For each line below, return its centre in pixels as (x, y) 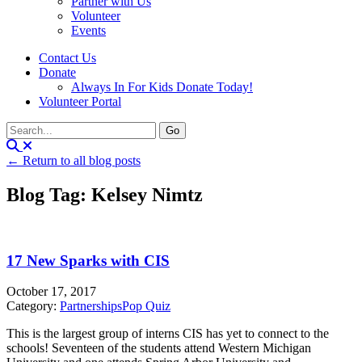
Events (88, 30)
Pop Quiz (146, 306)
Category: (33, 306)
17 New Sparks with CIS (88, 260)
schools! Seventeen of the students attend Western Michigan (159, 348)
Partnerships (91, 306)
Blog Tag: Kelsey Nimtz (105, 194)
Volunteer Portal (80, 101)
